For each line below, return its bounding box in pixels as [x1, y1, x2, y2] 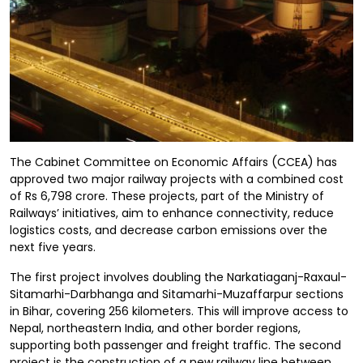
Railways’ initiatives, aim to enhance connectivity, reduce [10, 205, 334, 221]
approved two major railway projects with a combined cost [10, 171, 344, 187]
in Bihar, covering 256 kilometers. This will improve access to [10, 303, 348, 319]
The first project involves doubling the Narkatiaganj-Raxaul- [10, 269, 347, 285]
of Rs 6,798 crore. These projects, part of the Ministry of [10, 188, 324, 204]
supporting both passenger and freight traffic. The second [10, 337, 341, 353]
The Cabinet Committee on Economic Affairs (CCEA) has [10, 154, 337, 170]
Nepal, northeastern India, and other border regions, [10, 320, 301, 336]
